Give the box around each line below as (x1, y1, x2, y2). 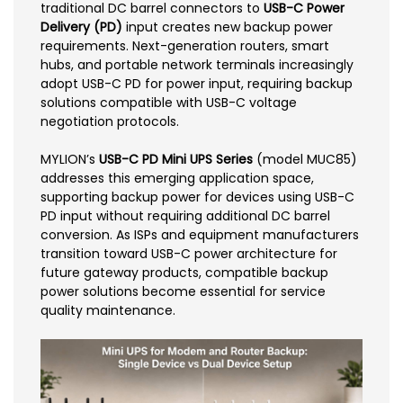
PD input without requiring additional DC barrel (40, 206, 330, 225)
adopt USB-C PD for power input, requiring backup (40, 74, 353, 93)
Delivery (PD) (40, 17, 122, 36)
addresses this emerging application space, (40, 168, 314, 187)
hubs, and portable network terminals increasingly (40, 55, 354, 74)
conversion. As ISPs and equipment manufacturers (40, 225, 359, 244)
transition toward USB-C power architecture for (40, 244, 337, 263)
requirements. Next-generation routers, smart (40, 36, 329, 55)
